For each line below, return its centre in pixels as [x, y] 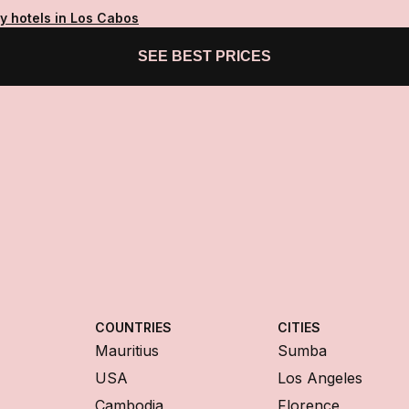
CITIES [299, 328]
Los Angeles [320, 378]
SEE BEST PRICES [204, 57]
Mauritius [127, 351]
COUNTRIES [133, 328]
